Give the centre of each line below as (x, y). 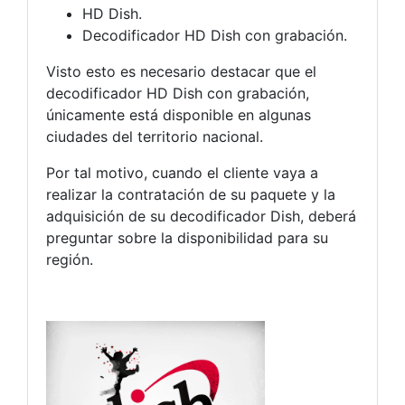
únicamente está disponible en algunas (179, 114)
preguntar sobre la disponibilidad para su (187, 237)
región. (70, 259)
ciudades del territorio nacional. (155, 136)
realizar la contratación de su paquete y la (191, 194)
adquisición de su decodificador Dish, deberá (201, 216)
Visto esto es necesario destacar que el (181, 71)
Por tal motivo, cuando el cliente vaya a (182, 172)
